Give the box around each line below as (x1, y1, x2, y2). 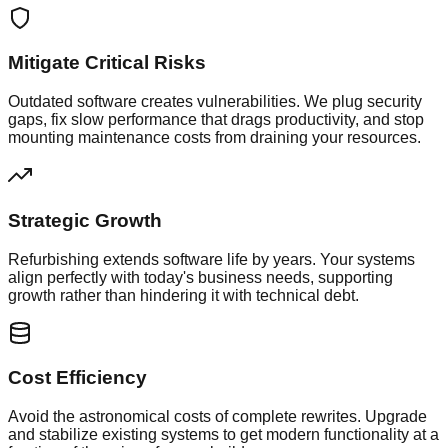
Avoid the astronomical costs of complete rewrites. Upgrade (8, 408, 427, 425)
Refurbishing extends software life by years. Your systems (8, 250, 415, 268)
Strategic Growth (8, 209, 162, 231)
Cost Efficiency (8, 367, 147, 389)
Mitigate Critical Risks (8, 52, 206, 74)
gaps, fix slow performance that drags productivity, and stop (8, 111, 424, 129)
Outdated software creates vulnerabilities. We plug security (8, 93, 422, 111)
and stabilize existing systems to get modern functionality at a (8, 426, 439, 443)
